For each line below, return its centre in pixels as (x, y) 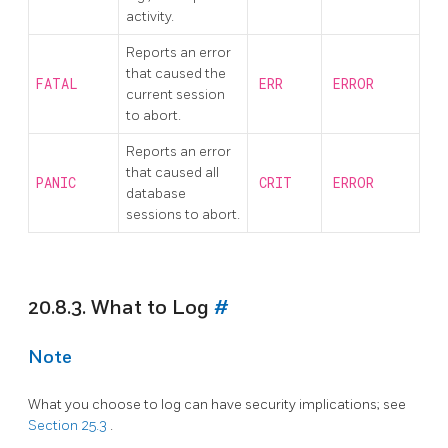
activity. (150, 16)
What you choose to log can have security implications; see (217, 405)
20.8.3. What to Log (121, 308)
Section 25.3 (69, 426)
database (156, 193)
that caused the (176, 73)
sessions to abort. (183, 214)
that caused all (172, 172)
